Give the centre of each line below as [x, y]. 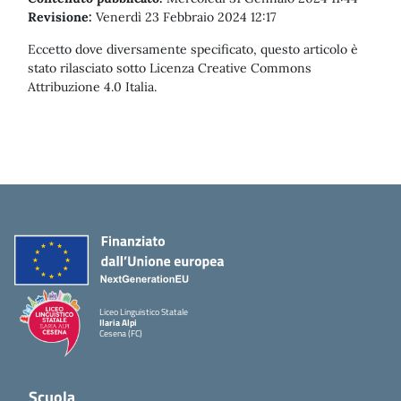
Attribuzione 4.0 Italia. [92, 87]
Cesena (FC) [121, 333]
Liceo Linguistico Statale [144, 312]
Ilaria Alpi [118, 323]
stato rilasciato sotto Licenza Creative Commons [170, 68]
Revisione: [60, 17]
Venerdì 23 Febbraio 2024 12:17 [184, 17]
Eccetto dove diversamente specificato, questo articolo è [193, 49]
